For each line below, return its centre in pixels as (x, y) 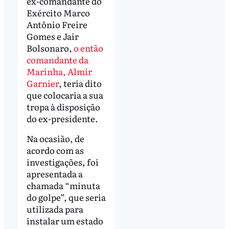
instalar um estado (65, 221)
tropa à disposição (63, 106)
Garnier (42, 83)
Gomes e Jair (52, 36)
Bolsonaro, (50, 48)
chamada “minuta (63, 186)
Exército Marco (58, 12)
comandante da (57, 59)
